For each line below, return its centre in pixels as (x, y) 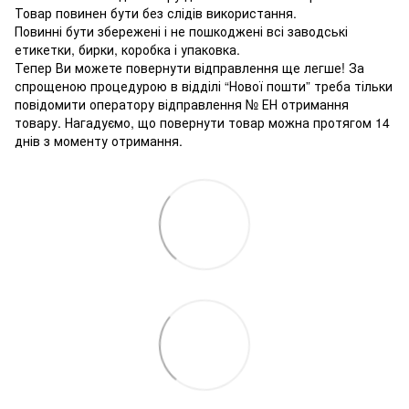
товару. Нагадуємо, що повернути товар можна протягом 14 (202, 122)
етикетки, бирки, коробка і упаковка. (127, 49)
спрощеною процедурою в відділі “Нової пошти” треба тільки (204, 86)
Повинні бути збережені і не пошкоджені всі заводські (181, 31)
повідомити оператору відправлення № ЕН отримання (182, 104)
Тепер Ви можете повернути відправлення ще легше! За (189, 68)
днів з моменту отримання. (99, 141)
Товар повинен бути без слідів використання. (156, 13)
